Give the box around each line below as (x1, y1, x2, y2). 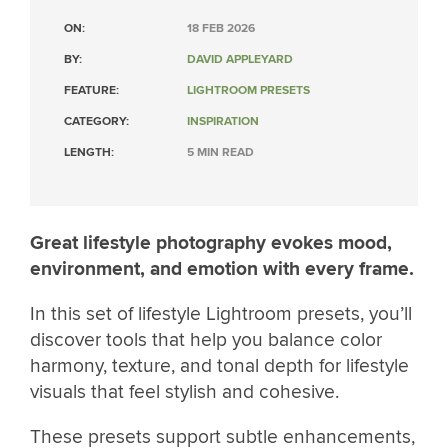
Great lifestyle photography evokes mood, (30, 231, 392, 255)
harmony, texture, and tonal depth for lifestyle (30, 354, 409, 379)
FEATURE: (64, 83, 119, 98)
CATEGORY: (64, 114, 129, 129)
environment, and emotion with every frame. (30, 257, 414, 281)
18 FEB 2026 (187, 21, 255, 36)
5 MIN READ (187, 145, 254, 160)
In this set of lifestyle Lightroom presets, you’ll (30, 302, 412, 327)
